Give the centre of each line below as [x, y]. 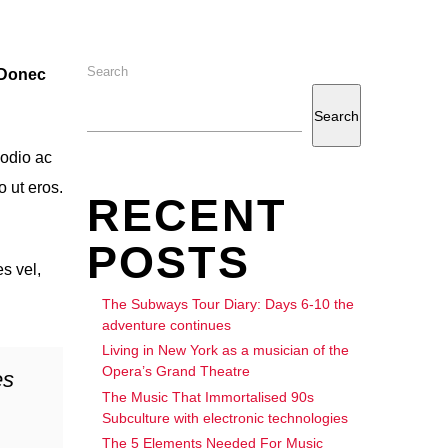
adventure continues [166, 325]
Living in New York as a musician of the [225, 350]
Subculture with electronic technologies [224, 417]
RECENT [186, 216]
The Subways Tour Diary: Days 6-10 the [227, 304]
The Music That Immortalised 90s [207, 396]
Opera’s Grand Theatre [175, 371]
